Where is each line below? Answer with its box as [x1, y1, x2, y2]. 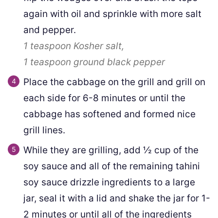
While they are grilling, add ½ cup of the [23, 144, 199, 156]
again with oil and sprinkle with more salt [23, 8, 201, 19]
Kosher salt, [73, 40, 124, 52]
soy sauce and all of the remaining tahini [23, 160, 200, 172]
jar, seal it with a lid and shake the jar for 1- [23, 192, 210, 204]
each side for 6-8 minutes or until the [23, 92, 185, 104]
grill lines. [23, 124, 65, 136]
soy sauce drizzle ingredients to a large [23, 176, 195, 188]
